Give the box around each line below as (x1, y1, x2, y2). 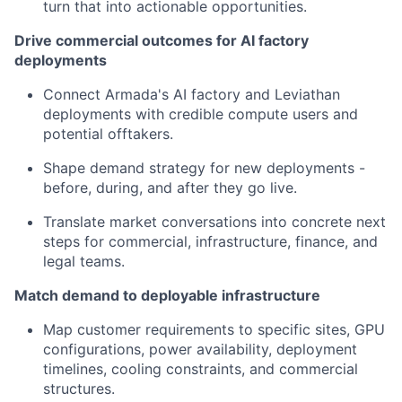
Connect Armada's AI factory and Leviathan (43, 85, 340, 103)
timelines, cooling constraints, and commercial (43, 360, 358, 378)
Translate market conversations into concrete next (43, 213, 386, 231)
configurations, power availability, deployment (43, 340, 357, 358)
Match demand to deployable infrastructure (14, 286, 320, 304)
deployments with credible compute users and (43, 105, 358, 123)
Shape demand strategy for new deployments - (43, 159, 365, 177)
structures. (43, 380, 115, 398)
